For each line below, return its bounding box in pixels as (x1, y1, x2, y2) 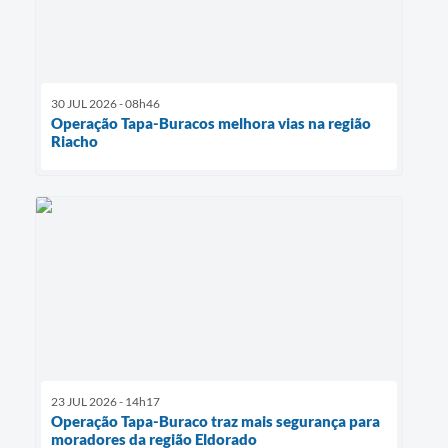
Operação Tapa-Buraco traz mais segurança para (51, 412, 380, 431)
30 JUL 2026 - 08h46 (51, 95, 160, 111)
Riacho (51, 131, 98, 150)
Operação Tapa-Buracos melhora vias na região (51, 113, 371, 132)
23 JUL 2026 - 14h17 (51, 394, 160, 410)
